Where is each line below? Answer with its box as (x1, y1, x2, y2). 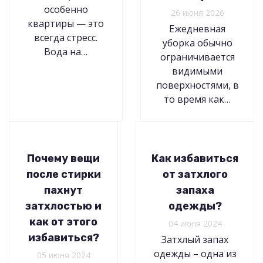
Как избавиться (151, 152, 238, 166)
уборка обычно (162, 36, 232, 50)
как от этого (29, 215, 97, 229)
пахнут (44, 184, 83, 197)
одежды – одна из (153, 247, 237, 261)
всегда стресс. (34, 31, 97, 45)
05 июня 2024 (36, 249, 90, 261)
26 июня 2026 (170, 7, 224, 19)
